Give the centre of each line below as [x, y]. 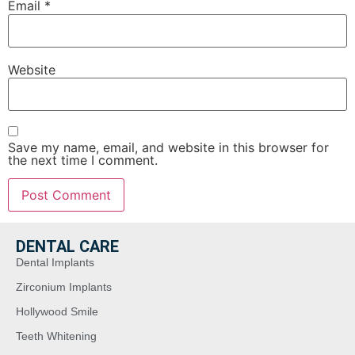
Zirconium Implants [64, 287]
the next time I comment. [83, 160]
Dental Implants [55, 263]
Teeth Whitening [56, 336]
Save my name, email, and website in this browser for [168, 148]
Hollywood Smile [57, 312]
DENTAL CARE [67, 247]
